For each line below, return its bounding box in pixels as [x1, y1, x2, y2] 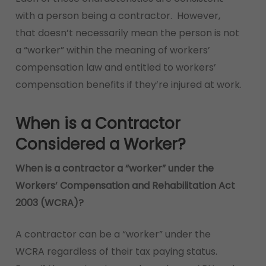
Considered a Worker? [15, 134, 186, 155]
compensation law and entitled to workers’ [15, 61, 216, 74]
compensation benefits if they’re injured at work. [15, 78, 242, 91]
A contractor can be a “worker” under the [15, 227, 211, 241]
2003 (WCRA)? [15, 196, 84, 210]
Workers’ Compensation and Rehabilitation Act [15, 179, 235, 192]
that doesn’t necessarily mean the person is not [15, 26, 239, 40]
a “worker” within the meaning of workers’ [15, 43, 210, 57]
